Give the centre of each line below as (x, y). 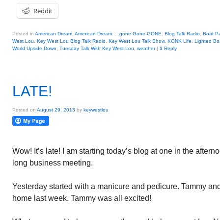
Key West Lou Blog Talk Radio (71, 41)
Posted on (25, 110)
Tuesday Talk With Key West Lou (97, 48)
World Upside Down (34, 48)
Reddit (43, 11)
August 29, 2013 (56, 110)
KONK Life (179, 41)
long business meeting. (53, 163)
